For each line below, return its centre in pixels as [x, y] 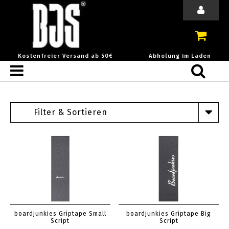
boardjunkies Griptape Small [60, 214]
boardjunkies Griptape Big [169, 214]
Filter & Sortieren [71, 112]
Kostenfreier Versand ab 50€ [65, 56]
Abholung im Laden [180, 56]
